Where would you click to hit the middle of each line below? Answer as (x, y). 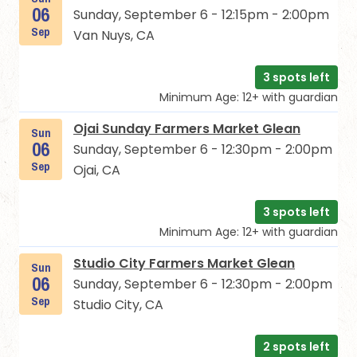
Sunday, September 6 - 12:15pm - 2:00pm (201, 15)
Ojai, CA (97, 170)
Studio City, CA (118, 305)
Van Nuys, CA (114, 35)
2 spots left (296, 347)
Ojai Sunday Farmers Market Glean (187, 129)
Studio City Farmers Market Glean (184, 263)
